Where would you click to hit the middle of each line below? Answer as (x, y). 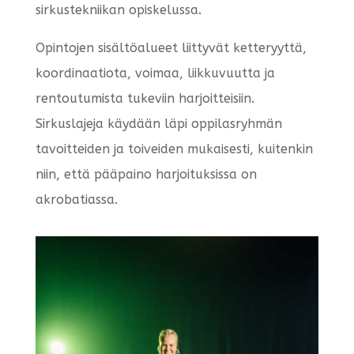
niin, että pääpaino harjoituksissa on (146, 174)
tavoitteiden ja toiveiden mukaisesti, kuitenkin (174, 149)
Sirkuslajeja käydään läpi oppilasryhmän (158, 124)
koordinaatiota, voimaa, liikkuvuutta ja (155, 73)
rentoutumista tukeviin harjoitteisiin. (145, 98)
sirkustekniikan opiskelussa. (118, 10)
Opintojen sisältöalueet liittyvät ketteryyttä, (171, 48)
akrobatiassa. (76, 200)
